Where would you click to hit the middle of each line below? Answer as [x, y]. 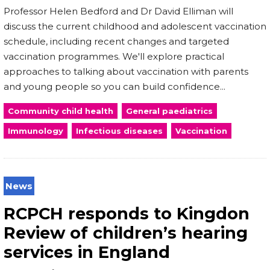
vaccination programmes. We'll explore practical [114, 56]
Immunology [36, 130]
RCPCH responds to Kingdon [127, 213]
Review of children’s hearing [126, 233]
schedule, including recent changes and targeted [116, 41]
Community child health [61, 111]
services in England [87, 252]
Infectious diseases [119, 130]
